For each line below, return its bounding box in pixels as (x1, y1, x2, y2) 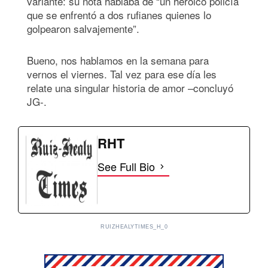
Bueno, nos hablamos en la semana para (27, 52, 209, 68)
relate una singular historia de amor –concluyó (27, 80, 233, 95)
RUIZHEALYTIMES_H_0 (100, 223, 167, 230)
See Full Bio (98, 158, 155, 174)
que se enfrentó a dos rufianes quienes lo (27, 7, 211, 22)
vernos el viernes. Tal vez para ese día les (27, 66, 217, 81)
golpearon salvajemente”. (27, 20, 142, 36)
